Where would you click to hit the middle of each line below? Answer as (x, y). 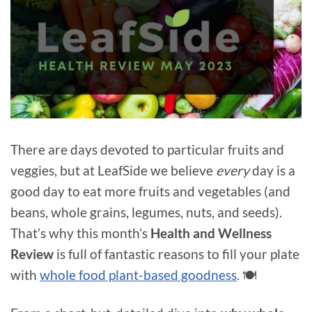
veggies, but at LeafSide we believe (113, 170)
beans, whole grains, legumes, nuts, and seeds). (146, 212)
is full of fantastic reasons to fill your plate (178, 253)
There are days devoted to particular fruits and (147, 149)
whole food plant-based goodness (138, 274)
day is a (274, 170)
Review (33, 253)
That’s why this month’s (80, 233)
